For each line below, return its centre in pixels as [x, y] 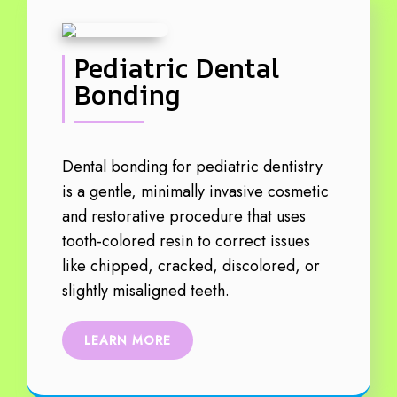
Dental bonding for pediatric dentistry [192, 166]
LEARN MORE [128, 340]
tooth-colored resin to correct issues [186, 241]
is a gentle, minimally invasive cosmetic [195, 191]
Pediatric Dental [177, 67]
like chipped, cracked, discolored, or [191, 265]
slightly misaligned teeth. [146, 290]
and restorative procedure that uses [184, 216]
